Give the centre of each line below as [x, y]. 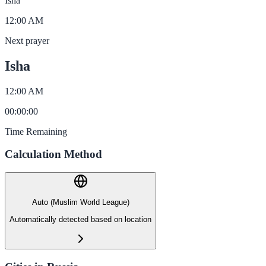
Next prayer [27, 40]
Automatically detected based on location [80, 219]
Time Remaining [36, 131]
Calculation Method [53, 154]
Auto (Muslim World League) [80, 202]
